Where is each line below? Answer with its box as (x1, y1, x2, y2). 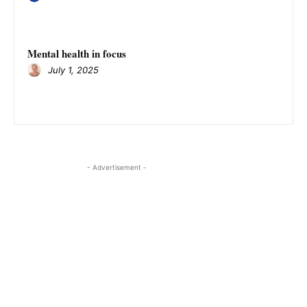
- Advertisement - (86, 163, 147, 172)
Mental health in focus (27, 46, 126, 62)
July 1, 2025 (48, 64, 99, 75)
